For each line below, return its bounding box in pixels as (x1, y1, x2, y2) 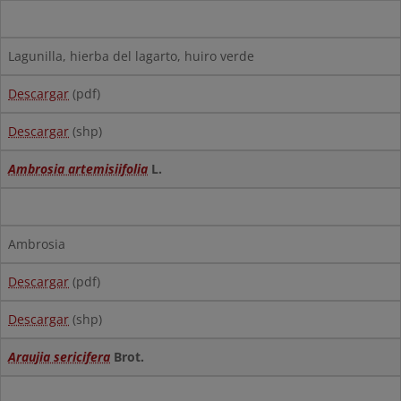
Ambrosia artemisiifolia (8, 160, 148, 177)
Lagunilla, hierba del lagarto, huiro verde (8, 47, 254, 64)
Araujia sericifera (8, 348, 110, 365)
